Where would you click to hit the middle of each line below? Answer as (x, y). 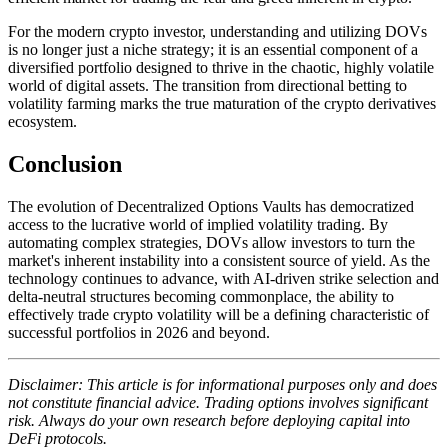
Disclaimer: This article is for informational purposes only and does (222, 384)
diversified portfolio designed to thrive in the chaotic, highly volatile (221, 67)
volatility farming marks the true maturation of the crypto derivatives (222, 103)
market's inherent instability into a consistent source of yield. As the (219, 260)
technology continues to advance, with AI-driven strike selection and (223, 278)
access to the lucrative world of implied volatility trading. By (198, 224)
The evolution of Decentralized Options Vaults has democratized (211, 206)
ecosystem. (42, 121)
